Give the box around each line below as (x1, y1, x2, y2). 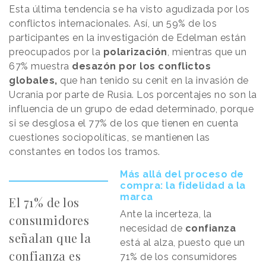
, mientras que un (167, 46, 246, 58)
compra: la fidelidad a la (120, 180, 246, 191)
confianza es (9, 248, 81, 264)
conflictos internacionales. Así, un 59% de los (9, 18, 217, 29)
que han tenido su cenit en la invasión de (57, 75, 249, 86)
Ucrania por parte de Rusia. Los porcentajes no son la (9, 89, 257, 100)
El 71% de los (9, 194, 80, 210)
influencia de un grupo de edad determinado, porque (9, 103, 254, 115)
